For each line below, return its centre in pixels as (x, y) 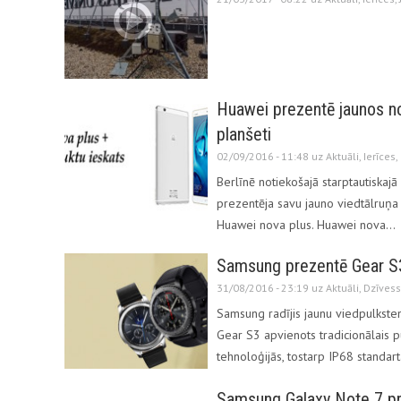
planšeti (244, 135)
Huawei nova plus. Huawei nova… (306, 225)
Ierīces (380, 157)
